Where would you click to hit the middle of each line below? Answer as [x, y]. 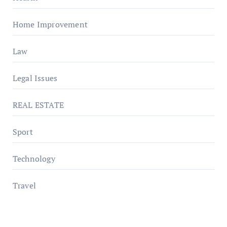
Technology [34, 158]
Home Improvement [50, 24]
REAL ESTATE [38, 105]
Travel [24, 185]
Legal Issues [35, 78]
